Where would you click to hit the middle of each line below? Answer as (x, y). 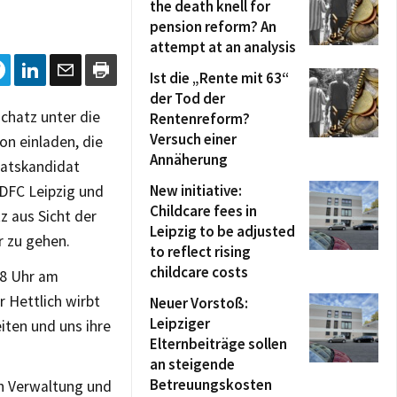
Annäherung (189, 160)
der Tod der (187, 98)
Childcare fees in (203, 211)
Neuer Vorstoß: (199, 303)
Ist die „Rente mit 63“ (219, 78)
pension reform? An (213, 27)
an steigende (192, 364)
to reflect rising (200, 252)
